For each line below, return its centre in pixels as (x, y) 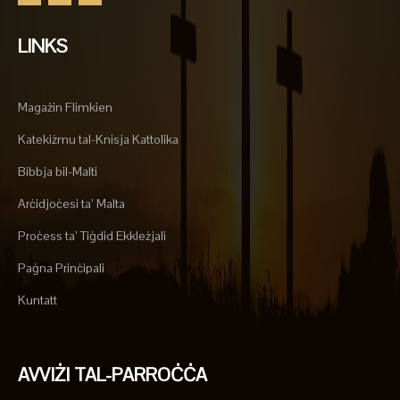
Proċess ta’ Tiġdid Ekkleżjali (92, 236)
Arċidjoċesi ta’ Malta (71, 204)
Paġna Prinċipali (61, 268)
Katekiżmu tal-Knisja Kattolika (98, 139)
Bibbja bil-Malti (58, 171)
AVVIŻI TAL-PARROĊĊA (112, 375)
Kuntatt (37, 300)
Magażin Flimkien (65, 107)
